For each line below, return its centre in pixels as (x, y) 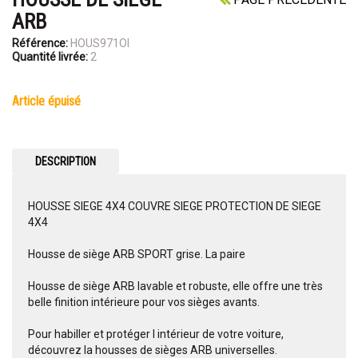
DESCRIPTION (65, 162)
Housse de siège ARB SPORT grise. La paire (137, 255)
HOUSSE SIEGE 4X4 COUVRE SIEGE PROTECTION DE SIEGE (175, 207)
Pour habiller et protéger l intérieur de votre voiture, (156, 334)
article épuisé (50, 101)
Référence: (40, 44)
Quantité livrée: (50, 57)
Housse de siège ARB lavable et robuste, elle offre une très (175, 286)
